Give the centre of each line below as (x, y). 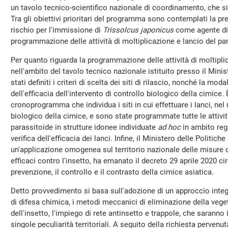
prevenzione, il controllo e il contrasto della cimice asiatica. (112, 172)
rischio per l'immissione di (57, 30)
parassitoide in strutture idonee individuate (84, 127)
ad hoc (169, 127)
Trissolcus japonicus (138, 30)
